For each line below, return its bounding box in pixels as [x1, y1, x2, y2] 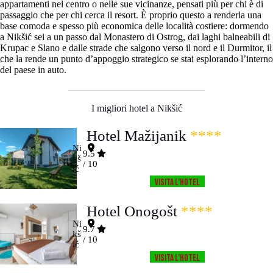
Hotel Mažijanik [87, 127, 187, 144]
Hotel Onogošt [87, 203, 178, 220]
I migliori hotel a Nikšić [91, 102, 182, 113]
